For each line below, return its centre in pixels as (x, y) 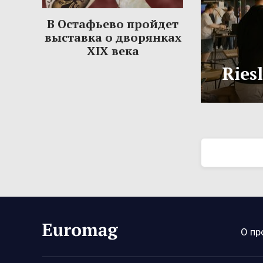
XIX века (113, 51)
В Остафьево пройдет (113, 24)
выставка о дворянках (113, 38)
